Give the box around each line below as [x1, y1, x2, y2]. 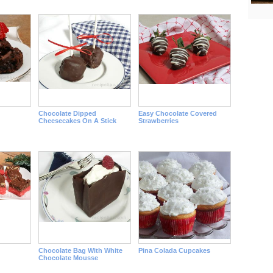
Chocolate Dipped [38, 110, 96, 117]
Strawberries [138, 117, 179, 124]
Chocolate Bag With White [38, 247, 122, 254]
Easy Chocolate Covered [138, 110, 217, 117]
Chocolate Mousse [38, 254, 98, 261]
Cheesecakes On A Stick [38, 117, 116, 124]
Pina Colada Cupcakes [138, 247, 210, 254]
